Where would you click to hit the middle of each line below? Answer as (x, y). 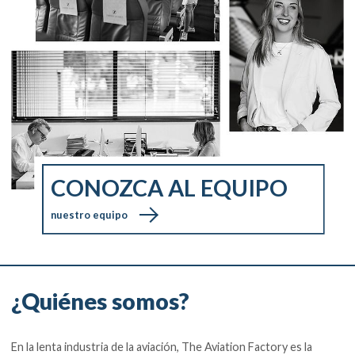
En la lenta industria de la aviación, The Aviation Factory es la (162, 346)
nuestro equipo (90, 215)
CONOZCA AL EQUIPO (170, 188)
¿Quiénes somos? (101, 302)
